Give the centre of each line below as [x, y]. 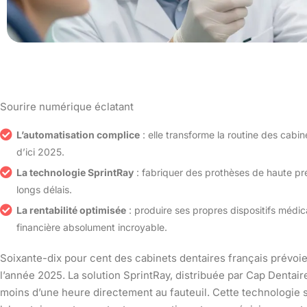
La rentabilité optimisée [71, 210]
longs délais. [44, 189]
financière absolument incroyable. [92, 227]
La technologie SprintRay [75, 172]
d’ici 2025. [40, 151]
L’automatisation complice [78, 134]
